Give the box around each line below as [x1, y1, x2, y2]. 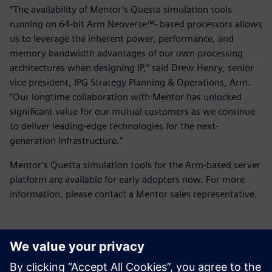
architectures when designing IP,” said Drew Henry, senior [10, 61, 254, 73]
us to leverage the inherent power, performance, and [10, 32, 234, 44]
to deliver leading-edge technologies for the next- [10, 120, 219, 132]
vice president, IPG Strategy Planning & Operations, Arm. [10, 76, 251, 88]
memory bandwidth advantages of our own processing [10, 47, 243, 59]
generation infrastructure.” [10, 134, 123, 146]
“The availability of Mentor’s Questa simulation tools [10, 3, 232, 15]
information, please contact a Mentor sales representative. [10, 188, 257, 200]
